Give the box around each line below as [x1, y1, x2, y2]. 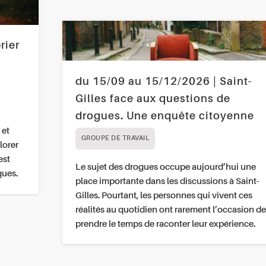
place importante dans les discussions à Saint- [75, 176, 259, 186]
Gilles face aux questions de [75, 93, 230, 104]
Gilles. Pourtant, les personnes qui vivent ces [75, 191, 252, 200]
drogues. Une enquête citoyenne [75, 110, 254, 122]
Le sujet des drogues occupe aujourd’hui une [75, 162, 256, 172]
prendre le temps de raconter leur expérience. [75, 219, 255, 229]
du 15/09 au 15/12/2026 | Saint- [75, 76, 252, 87]
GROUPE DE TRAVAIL [81, 135, 150, 142]
